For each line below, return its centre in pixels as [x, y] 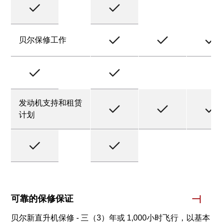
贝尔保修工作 [43, 40]
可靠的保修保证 [42, 199]
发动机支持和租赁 [51, 103]
